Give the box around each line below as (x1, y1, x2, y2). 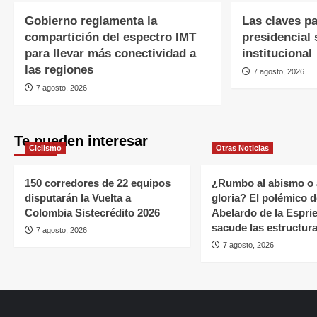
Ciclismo (29, 144, 62, 153)
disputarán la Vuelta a (25, 192, 131, 204)
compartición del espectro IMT (25, 30, 196, 45)
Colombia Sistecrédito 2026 (25, 207, 160, 219)
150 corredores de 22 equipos (25, 177, 171, 190)
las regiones (25, 63, 93, 77)
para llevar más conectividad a (25, 47, 196, 61)
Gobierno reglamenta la (25, 14, 157, 28)
